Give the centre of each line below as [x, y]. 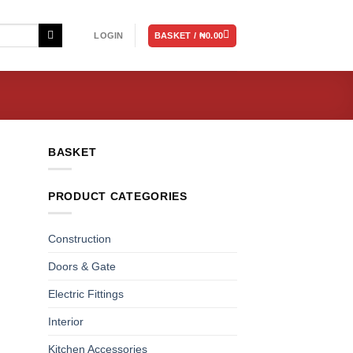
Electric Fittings [86, 294]
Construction [80, 239]
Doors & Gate [82, 267]
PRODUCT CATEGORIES [118, 196]
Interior [66, 322]
